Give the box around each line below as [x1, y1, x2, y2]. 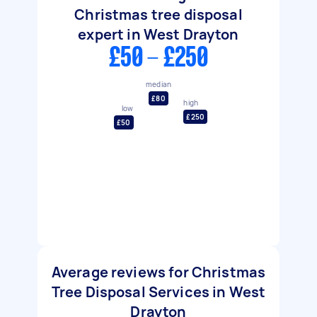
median [145, 79, 172, 89]
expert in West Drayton [78, 25, 239, 44]
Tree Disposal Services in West [51, 282, 266, 301]
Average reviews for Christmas [51, 263, 266, 282]
